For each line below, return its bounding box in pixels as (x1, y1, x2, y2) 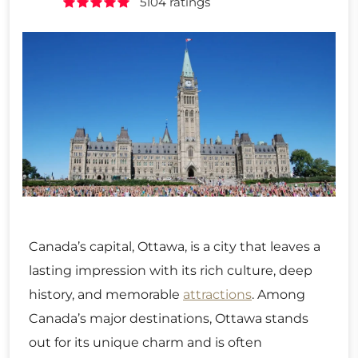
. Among (252, 286, 305, 302)
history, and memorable (29, 286, 183, 302)
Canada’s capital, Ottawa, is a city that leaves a (29, 238, 320, 254)
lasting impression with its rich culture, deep (29, 262, 312, 278)
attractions (183, 286, 252, 302)
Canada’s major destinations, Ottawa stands (29, 310, 308, 326)
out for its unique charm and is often (29, 334, 262, 350)
